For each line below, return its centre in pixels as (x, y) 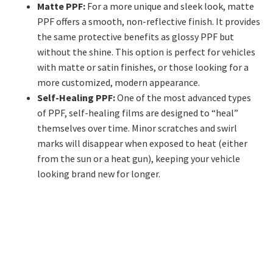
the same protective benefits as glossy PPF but (136, 36)
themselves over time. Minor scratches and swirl (137, 128)
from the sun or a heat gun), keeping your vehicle (139, 158)
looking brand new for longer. (99, 173)
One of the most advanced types (183, 97)
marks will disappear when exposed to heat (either (142, 143)
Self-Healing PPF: (76, 97)
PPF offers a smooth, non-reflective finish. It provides (149, 21)
